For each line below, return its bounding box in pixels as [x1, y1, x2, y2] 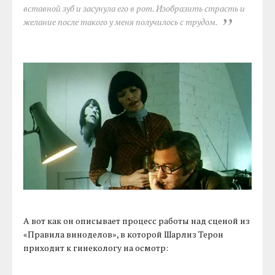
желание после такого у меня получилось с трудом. [23, 15, 218, 28]
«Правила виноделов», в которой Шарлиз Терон [23, 228, 224, 240]
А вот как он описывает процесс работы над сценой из [23, 214, 250, 227]
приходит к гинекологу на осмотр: [23, 241, 169, 254]
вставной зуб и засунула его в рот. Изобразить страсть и [23, 2, 246, 14]
